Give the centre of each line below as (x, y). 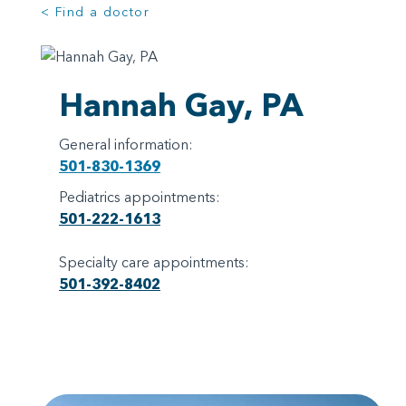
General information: (126, 144)
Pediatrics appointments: (140, 196)
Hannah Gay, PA (181, 104)
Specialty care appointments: (154, 261)
